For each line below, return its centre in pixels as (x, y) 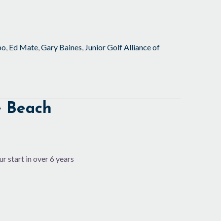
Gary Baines (61, 47)
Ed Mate (23, 47)
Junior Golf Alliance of (122, 47)
